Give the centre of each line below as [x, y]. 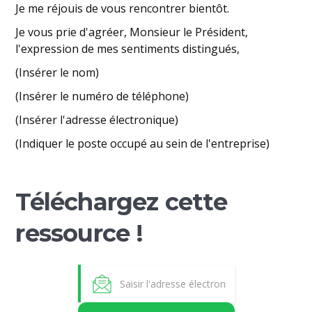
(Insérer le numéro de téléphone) [102, 96]
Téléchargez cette [121, 202]
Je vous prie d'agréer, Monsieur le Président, [132, 32]
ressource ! [79, 233]
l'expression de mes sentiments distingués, [129, 49]
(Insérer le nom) [57, 72]
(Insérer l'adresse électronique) [97, 120]
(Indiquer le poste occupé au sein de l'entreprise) [143, 143]
